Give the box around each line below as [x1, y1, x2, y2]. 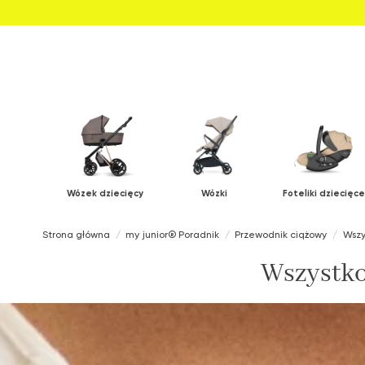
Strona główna [42, 228, 110, 241]
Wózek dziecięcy [67, 187, 143, 200]
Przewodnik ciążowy [235, 228, 328, 241]
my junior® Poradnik [125, 228, 220, 241]
